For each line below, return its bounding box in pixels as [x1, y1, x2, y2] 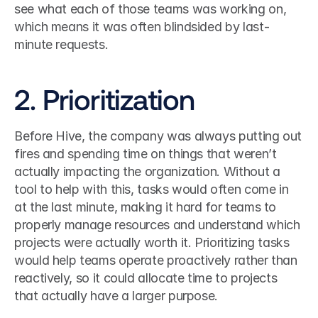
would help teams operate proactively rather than [14, 253, 297, 268]
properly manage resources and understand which [14, 217, 300, 232]
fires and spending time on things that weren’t [14, 146, 277, 161]
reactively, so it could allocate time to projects [14, 270, 278, 285]
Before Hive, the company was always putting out [14, 128, 302, 143]
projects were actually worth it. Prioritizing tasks [14, 235, 290, 250]
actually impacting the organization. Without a [14, 164, 280, 179]
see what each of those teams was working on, [14, 1, 287, 16]
